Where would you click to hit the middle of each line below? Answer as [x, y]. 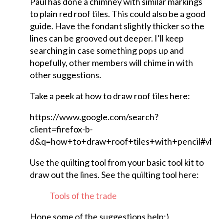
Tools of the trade [83, 196]
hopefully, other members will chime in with [111, 63]
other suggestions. [65, 75]
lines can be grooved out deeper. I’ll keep [107, 38]
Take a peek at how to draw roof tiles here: [110, 96]
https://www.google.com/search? [94, 117]
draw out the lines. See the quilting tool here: [114, 175]
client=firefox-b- [61, 129]
